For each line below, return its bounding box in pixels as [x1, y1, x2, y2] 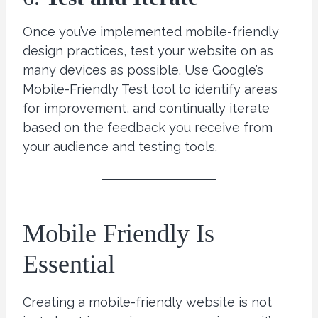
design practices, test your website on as [23, 43, 273, 59]
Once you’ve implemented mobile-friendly [23, 24, 279, 40]
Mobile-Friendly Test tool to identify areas [23, 82, 278, 97]
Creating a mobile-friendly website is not [23, 295, 272, 310]
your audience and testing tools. [23, 139, 217, 155]
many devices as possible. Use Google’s [23, 62, 263, 78]
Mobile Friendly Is [23, 219, 214, 248]
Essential [23, 250, 115, 279]
